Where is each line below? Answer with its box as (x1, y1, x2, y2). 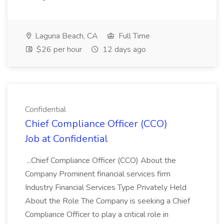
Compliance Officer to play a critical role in (25, 209, 168, 220)
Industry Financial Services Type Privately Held (25, 182, 186, 193)
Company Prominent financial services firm (25, 168, 170, 179)
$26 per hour (34, 44, 82, 55)
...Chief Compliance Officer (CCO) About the (25, 155, 176, 166)
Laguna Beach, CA (33, 30, 98, 41)
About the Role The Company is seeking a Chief (25, 195, 190, 206)
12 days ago (100, 44, 146, 55)
